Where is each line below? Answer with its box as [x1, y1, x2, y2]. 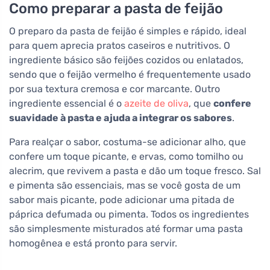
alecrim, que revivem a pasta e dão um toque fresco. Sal [9, 165, 261, 177]
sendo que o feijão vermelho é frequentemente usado [9, 69, 251, 81]
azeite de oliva [124, 98, 189, 110]
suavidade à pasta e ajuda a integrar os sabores [9, 112, 232, 124]
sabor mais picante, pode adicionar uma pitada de [9, 194, 234, 206]
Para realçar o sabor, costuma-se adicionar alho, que [9, 136, 246, 148]
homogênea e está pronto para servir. [9, 237, 177, 250]
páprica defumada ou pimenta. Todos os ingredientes [9, 209, 249, 221]
